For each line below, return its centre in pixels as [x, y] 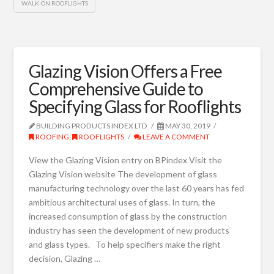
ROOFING [52, 136]
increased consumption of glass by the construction [128, 217]
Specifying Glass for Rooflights [135, 106]
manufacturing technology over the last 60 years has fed [137, 188]
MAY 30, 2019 [187, 125]
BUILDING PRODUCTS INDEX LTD [91, 125]
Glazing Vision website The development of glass [123, 174]
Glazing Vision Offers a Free [126, 71]
